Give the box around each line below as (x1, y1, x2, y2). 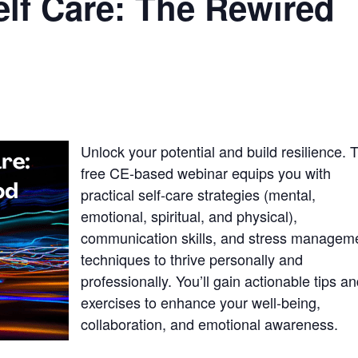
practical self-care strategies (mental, (81, 184, 316, 205)
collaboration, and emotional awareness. (81, 313, 339, 335)
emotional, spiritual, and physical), (81, 205, 298, 227)
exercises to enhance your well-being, (81, 292, 321, 313)
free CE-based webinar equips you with (81, 162, 332, 184)
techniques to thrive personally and (81, 249, 304, 270)
